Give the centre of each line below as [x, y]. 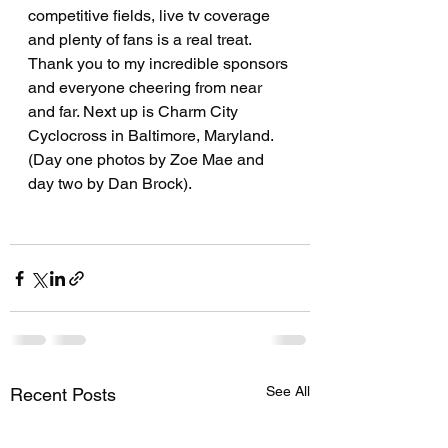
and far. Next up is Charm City [135, 112]
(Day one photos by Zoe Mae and [148, 160]
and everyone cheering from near [147, 88]
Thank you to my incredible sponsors [160, 64]
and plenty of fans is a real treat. [141, 40]
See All [288, 391]
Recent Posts [63, 395]
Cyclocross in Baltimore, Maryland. [152, 136]
